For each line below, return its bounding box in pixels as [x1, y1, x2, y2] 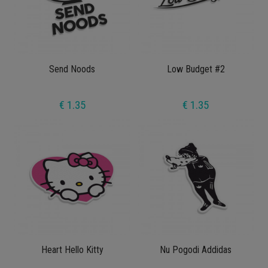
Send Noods [49, 63, 96, 75]
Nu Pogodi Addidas [160, 244, 232, 256]
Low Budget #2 [166, 63, 225, 75]
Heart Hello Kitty [41, 244, 103, 256]
